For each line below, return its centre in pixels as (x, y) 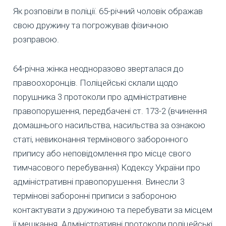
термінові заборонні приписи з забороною (95, 195)
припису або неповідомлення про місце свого (102, 153)
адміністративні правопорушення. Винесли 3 (99, 181)
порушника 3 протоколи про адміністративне (100, 97)
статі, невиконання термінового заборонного (101, 139)
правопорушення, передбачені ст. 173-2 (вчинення (110, 111)
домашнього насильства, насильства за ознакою (109, 125)
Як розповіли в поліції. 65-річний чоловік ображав (108, 11)
